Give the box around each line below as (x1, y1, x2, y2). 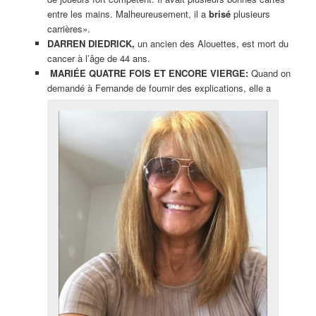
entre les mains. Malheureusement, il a (47, 7, 209, 21)
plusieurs (230, 7, 270, 21)
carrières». (47, 22, 90, 36)
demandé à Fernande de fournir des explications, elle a (47, 81, 271, 95)
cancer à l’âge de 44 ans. (47, 51, 150, 66)
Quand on (248, 66, 291, 80)
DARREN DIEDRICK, (47, 37, 135, 51)
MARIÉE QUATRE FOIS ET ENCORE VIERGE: (49, 66, 248, 80)
